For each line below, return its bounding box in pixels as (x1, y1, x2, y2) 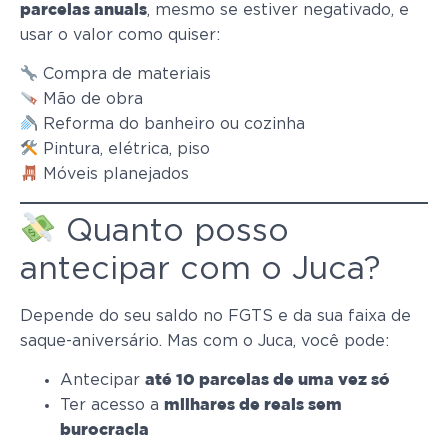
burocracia (60, 423, 149, 439)
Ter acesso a (60, 397, 164, 414)
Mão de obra (38, 91, 144, 108)
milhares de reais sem (164, 398, 342, 414)
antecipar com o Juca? (20, 252, 381, 285)
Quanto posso (56, 214, 290, 247)
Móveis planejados (38, 166, 190, 183)
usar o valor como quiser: (20, 26, 220, 43)
